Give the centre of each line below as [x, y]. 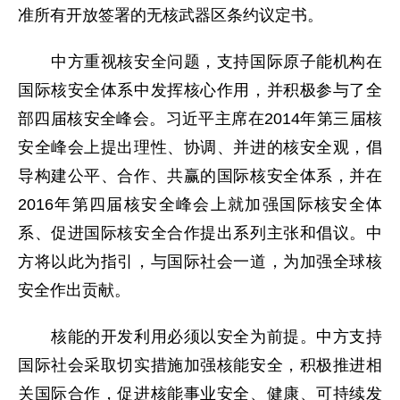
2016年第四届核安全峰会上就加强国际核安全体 [200, 204]
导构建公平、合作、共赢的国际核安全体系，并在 [200, 176]
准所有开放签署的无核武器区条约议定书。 [171, 15]
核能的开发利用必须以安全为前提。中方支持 [200, 337]
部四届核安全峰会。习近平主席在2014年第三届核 [200, 119]
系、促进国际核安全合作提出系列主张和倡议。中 [200, 233]
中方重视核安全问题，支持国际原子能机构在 [200, 62]
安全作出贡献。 [74, 290]
